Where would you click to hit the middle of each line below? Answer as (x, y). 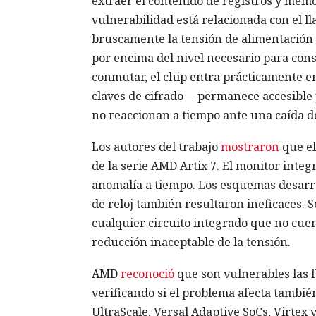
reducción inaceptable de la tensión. (191, 242)
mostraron (250, 147)
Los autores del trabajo (156, 147)
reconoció (147, 274)
